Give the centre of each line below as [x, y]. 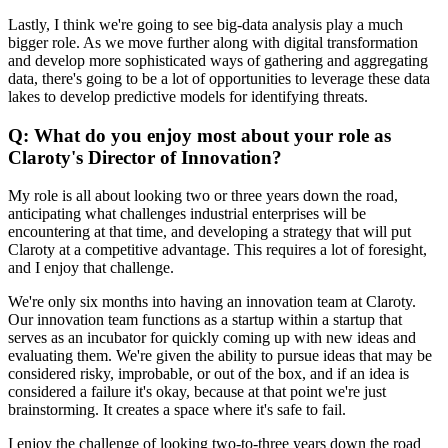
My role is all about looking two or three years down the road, [203, 196]
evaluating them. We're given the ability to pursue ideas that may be [220, 356]
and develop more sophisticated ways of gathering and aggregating [218, 60]
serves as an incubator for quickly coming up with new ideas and [212, 338]
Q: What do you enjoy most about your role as [199, 135]
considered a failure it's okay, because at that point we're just [197, 392]
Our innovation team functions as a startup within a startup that [205, 320]
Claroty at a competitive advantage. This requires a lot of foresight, [217, 250]
